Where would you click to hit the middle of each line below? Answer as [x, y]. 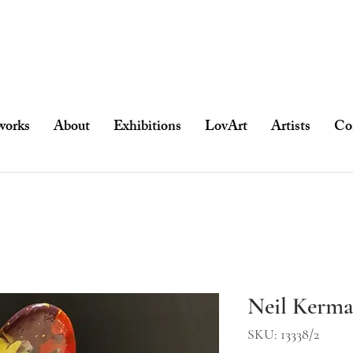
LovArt [226, 127]
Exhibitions [147, 127]
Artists [290, 127]
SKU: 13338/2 [283, 334]
